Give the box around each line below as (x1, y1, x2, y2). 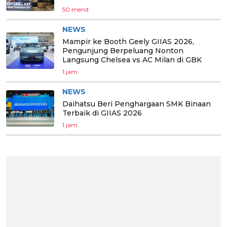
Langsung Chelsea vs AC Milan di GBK (62, 55, 202, 64)
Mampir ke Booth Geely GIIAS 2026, (62, 36, 194, 46)
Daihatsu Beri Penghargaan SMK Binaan (62, 99, 211, 108)
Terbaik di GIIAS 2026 (62, 108, 142, 118)
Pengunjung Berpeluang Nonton (62, 46, 183, 55)
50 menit (62, 5, 89, 13)
